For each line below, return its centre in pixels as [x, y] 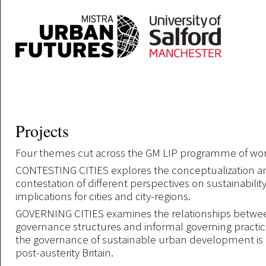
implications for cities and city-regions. [103, 196]
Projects [42, 131]
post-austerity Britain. [64, 252]
